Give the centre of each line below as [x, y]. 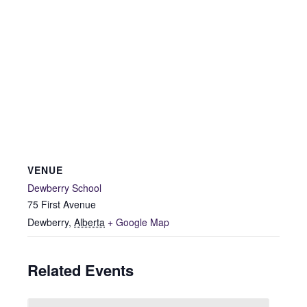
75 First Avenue [62, 204]
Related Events [81, 270]
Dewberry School [64, 187]
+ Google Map [138, 222]
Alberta [89, 222]
